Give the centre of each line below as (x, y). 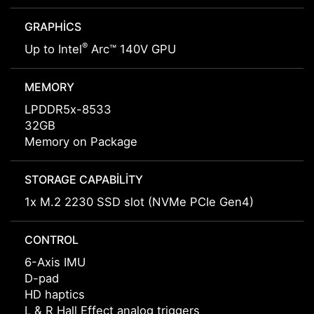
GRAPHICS (53, 27)
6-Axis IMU (55, 262)
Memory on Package (81, 142)
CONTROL (52, 240)
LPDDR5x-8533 (68, 110)
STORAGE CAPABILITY (84, 180)
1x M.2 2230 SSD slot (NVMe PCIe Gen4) (139, 202)
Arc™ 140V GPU (132, 49)
